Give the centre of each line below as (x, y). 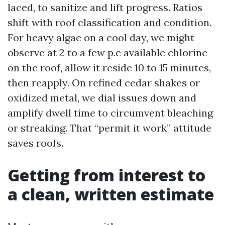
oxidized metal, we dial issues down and (102, 98)
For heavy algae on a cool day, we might (101, 37)
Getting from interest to (106, 175)
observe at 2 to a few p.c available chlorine (107, 52)
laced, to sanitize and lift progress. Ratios (105, 7)
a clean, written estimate (111, 194)
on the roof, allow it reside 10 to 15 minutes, (109, 68)
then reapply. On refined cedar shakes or (104, 83)
